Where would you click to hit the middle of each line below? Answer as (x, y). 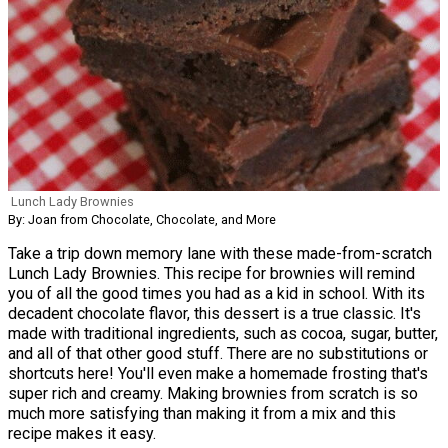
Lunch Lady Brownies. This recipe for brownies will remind (211, 273)
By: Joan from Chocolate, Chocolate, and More (142, 219)
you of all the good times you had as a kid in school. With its (216, 293)
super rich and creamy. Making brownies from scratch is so (213, 393)
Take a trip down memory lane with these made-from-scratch (220, 253)
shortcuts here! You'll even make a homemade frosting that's (218, 373)
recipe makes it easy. (82, 433)
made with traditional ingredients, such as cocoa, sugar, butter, (223, 333)
